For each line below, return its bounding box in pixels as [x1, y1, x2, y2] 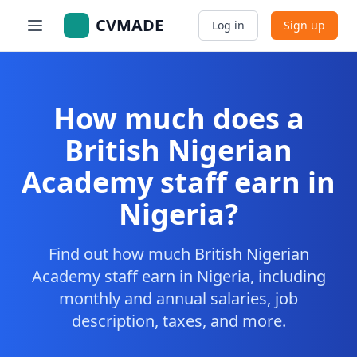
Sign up [284, 18, 325, 33]
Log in [212, 18, 245, 33]
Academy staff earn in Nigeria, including [31, 265, 326, 287]
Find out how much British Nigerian [48, 243, 309, 265]
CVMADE [96, 14, 163, 36]
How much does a [53, 99, 304, 138]
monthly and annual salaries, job [59, 288, 298, 309]
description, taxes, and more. [71, 310, 286, 331]
